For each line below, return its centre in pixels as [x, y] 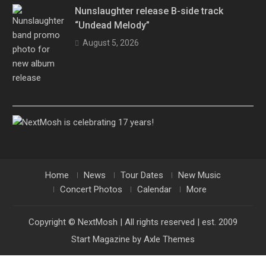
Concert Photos [91, 189]
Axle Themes [169, 239]
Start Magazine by [107, 239]
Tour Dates [142, 175]
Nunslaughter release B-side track [149, 11]
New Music [199, 175]
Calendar [154, 189]
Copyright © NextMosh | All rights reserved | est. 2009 [133, 222]
